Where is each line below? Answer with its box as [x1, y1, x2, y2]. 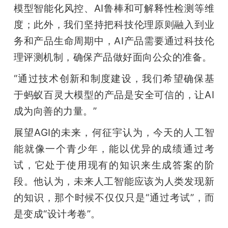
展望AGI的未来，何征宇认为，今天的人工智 [13, 126, 215, 138]
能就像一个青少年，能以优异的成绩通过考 [13, 142, 215, 155]
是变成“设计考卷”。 [13, 207, 101, 220]
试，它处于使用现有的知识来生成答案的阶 [13, 158, 215, 171]
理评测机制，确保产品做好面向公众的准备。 [13, 50, 212, 63]
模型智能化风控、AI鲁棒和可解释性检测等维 [13, 2, 215, 14]
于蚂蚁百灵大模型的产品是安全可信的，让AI [13, 88, 215, 101]
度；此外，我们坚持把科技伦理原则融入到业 [13, 18, 215, 31]
